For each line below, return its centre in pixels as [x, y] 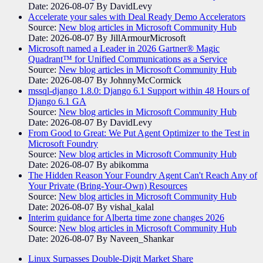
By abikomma [122, 164]
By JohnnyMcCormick [139, 80]
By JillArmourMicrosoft [141, 38]
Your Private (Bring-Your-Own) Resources [108, 186]
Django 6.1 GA [57, 101]
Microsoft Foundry [63, 143]
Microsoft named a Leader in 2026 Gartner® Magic [124, 48]
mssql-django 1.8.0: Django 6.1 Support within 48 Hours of [139, 90]
